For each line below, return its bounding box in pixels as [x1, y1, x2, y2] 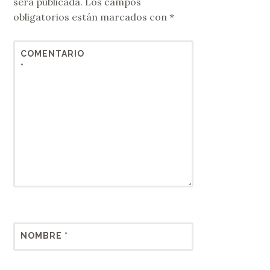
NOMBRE [20, 231, 64, 241]
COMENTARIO [20, 49, 84, 58]
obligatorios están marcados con [13, 11, 170, 24]
